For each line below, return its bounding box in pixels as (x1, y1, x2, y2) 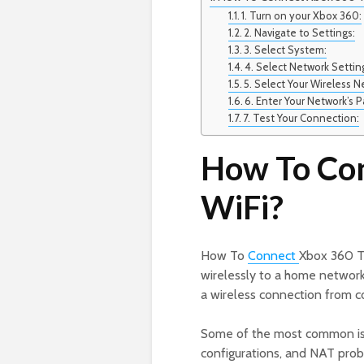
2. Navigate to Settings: (244, 26, 356, 40)
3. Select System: (244, 43, 327, 57)
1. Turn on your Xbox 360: (241, 9, 362, 23)
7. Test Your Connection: (243, 111, 360, 125)
